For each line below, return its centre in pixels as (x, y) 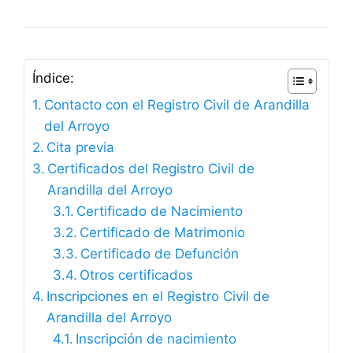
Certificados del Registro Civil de (151, 169)
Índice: (53, 78)
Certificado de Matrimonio (162, 233)
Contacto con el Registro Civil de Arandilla (177, 105)
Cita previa (81, 148)
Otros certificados (136, 275)
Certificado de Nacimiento (159, 212)
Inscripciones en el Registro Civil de (158, 297)
